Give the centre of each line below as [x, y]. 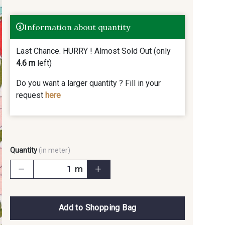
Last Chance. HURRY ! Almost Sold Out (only [93, 51]
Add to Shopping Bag [97, 208]
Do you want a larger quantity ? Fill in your [88, 83]
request [31, 95]
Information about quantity [77, 27]
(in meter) [54, 150]
